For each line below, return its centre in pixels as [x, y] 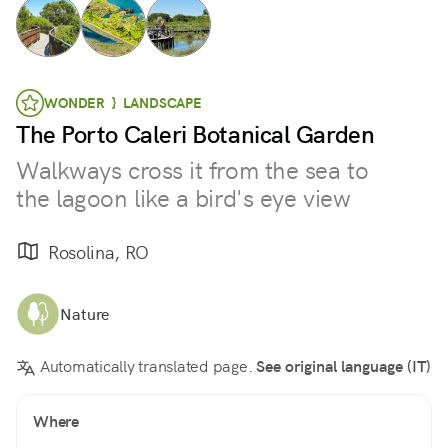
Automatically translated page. [146, 367]
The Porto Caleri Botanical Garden [195, 134]
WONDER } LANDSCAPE [123, 103]
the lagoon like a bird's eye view [183, 198]
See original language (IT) [343, 367]
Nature [84, 314]
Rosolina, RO [98, 252]
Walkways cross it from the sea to [192, 170]
